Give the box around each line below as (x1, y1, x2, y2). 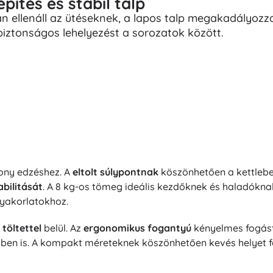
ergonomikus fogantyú (83, 222, 191, 235)
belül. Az (41, 222, 83, 235)
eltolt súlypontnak (73, 166, 158, 179)
